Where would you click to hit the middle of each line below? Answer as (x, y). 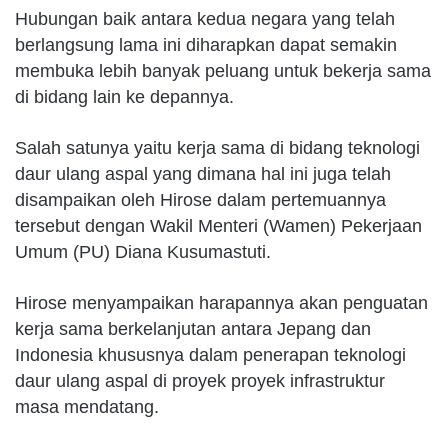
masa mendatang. (89, 407)
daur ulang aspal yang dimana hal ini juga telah (203, 174)
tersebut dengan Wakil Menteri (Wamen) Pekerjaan (218, 226)
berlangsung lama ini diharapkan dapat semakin (206, 45)
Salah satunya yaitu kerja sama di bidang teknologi (217, 148)
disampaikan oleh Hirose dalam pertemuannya (200, 200)
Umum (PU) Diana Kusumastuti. (143, 252)
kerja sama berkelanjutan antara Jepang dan (193, 329)
